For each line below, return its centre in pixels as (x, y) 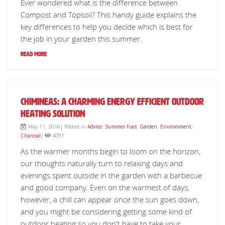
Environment (176, 127)
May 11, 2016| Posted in (57, 127)
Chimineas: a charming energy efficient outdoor (112, 101)
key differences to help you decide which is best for (107, 27)
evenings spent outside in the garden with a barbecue (111, 175)
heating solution (53, 114)
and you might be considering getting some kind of (106, 211)
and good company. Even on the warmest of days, (105, 187)
